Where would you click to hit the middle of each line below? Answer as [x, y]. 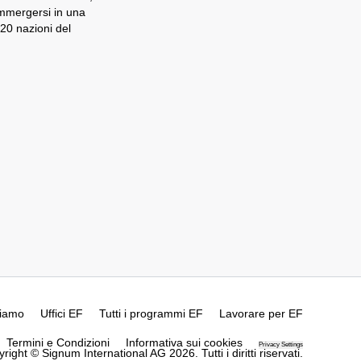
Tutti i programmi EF [151, 313]
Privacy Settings [281, 344]
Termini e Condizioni [58, 342]
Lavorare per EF [261, 313]
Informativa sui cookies [184, 342]
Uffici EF [62, 313]
